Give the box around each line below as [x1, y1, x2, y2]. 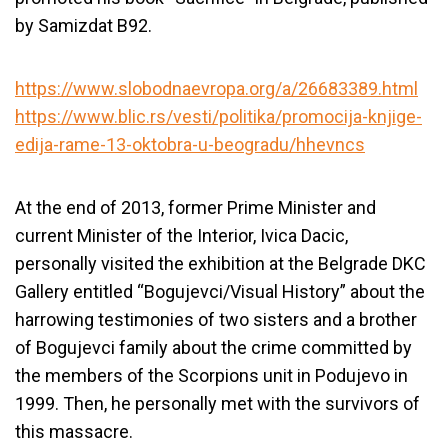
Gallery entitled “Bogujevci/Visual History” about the [15, 281, 425, 302]
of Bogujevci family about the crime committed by [15, 337, 412, 358]
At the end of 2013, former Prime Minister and [15, 197, 376, 218]
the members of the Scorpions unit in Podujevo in [15, 365, 408, 386]
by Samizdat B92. [15, 15, 156, 36]
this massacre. [15, 421, 133, 442]
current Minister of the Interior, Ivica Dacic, [15, 225, 348, 246]
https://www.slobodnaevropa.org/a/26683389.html [15, 78, 418, 99]
